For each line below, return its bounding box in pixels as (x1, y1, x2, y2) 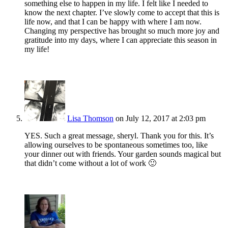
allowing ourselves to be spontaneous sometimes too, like (24, 140, 208, 150)
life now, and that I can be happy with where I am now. (24, 17, 202, 26)
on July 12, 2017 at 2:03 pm (116, 114, 206, 123)
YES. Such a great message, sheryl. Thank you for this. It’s (24, 131, 214, 140)
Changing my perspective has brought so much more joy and (24, 26, 219, 36)
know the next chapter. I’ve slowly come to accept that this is (24, 8, 219, 17)
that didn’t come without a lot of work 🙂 (24, 159, 156, 168)
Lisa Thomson (67, 114, 113, 123)
